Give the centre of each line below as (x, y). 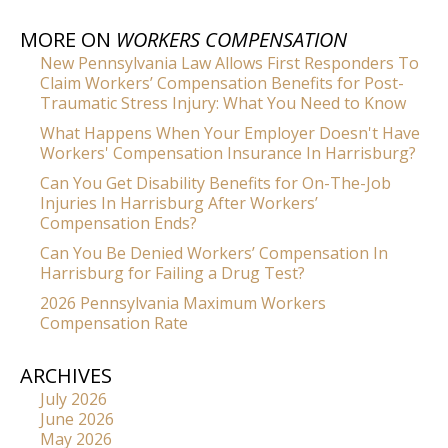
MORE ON (68, 40)
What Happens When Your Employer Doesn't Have (230, 133)
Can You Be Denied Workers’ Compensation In (214, 253)
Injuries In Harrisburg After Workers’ (179, 203)
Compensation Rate (114, 323)
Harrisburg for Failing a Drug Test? (172, 273)
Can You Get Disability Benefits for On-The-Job (215, 183)
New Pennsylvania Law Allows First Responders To (229, 63)
